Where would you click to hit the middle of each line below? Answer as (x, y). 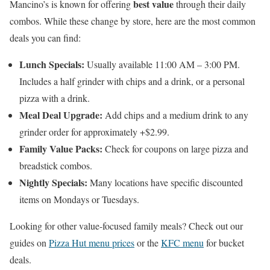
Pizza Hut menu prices (92, 242)
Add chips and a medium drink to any (175, 115)
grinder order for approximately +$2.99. (94, 131)
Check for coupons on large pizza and (175, 148)
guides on (29, 242)
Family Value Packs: (61, 148)
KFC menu (182, 242)
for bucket (224, 242)
